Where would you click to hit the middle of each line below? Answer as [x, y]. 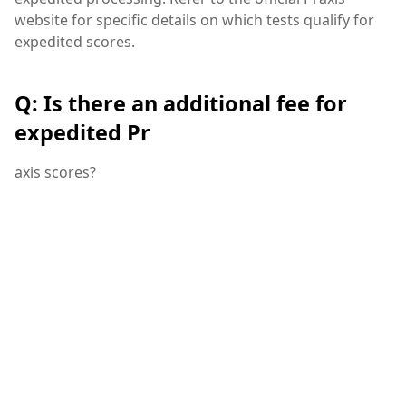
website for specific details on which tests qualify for [194, 20]
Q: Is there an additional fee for [181, 103]
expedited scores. [75, 42]
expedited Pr [82, 132]
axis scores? [55, 172]
